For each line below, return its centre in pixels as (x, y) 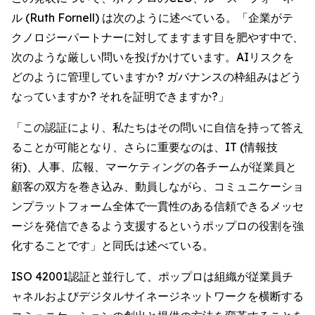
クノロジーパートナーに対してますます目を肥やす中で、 (157, 37)
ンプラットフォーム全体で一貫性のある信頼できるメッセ (157, 206)
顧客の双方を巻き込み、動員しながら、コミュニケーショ (157, 186)
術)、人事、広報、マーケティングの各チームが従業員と (154, 167)
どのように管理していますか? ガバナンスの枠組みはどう (156, 77)
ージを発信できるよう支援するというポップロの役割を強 (157, 226)
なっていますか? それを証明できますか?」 (120, 96)
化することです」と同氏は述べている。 (112, 245)
